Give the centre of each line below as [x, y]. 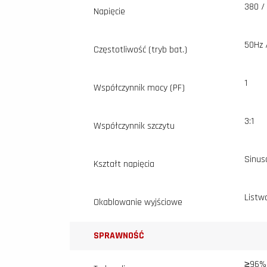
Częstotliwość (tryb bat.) [140, 50]
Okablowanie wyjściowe [138, 203]
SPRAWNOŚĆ [119, 236]
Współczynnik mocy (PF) [139, 88]
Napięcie [109, 12]
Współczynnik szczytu [134, 126]
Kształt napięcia [124, 164]
